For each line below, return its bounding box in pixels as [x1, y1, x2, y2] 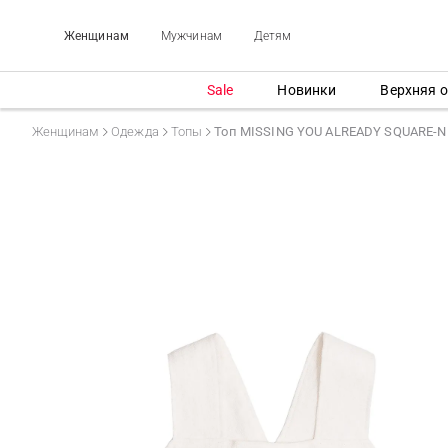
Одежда [111, 124, 159, 139]
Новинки [277, 81, 337, 98]
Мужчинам [160, 28, 222, 43]
